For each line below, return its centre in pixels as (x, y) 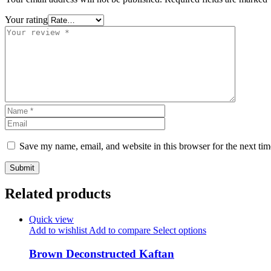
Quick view (51, 220)
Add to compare (119, 230)
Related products (58, 194)
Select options (178, 230)
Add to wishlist (58, 230)
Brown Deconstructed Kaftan (102, 254)
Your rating (26, 19)
